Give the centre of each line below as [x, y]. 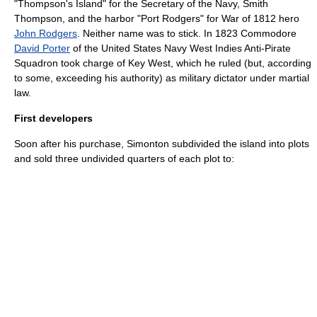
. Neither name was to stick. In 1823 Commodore [187, 33]
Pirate [278, 48]
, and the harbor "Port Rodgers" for [142, 18]
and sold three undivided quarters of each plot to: [124, 158]
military [195, 78]
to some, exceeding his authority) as [97, 78]
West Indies [216, 48]
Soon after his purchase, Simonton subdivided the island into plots [162, 144]
